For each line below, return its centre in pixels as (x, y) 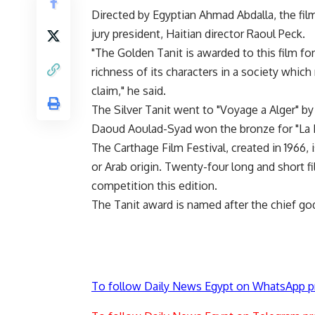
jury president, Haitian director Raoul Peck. (198, 34)
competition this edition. (154, 186)
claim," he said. (129, 91)
